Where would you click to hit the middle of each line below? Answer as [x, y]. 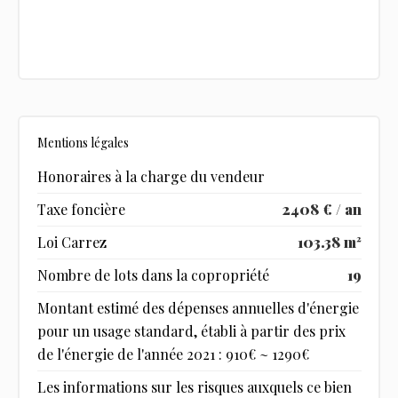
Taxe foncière [81, 210]
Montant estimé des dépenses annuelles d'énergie [198, 308]
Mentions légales [83, 143]
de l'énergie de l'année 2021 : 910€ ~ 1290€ [173, 354]
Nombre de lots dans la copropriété [153, 275]
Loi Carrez [72, 243]
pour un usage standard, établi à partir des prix [191, 331]
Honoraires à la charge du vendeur [151, 177]
